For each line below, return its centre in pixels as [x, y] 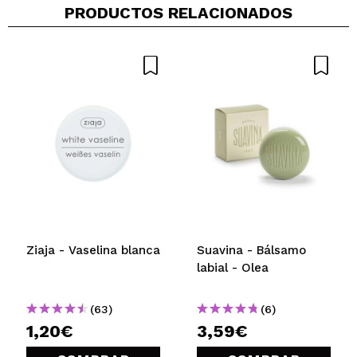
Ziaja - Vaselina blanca [93, 250]
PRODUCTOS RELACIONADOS [178, 12]
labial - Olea [233, 267]
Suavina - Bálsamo [251, 250]
